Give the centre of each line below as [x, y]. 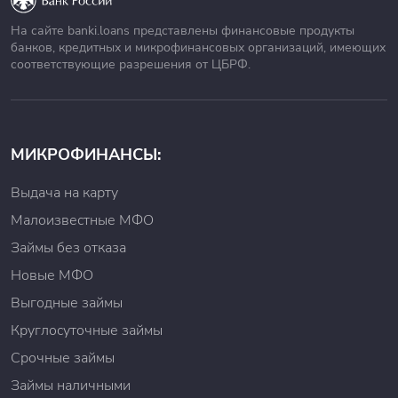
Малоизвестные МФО [82, 220]
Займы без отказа [68, 248]
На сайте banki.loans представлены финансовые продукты [183, 31]
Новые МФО [52, 275]
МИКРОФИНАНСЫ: [86, 155]
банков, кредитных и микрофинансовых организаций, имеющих [198, 48]
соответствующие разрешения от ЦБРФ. [131, 64]
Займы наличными [71, 386]
